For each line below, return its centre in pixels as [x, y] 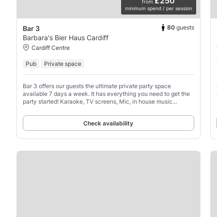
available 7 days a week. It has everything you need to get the [106, 93]
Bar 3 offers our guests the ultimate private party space [97, 86]
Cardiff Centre [50, 47]
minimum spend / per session [158, 8]
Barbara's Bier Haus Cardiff [65, 37]
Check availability [108, 123]
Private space [62, 63]
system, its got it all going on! [61, 109]
